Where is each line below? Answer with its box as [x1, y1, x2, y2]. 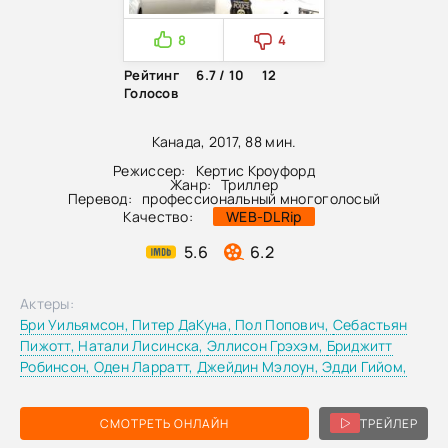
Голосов [124, 83, 178, 102]
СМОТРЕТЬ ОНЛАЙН [100, 414, 229, 432]
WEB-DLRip [226, 206, 302, 226]
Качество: [123, 206, 193, 226]
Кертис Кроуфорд [195, 160, 315, 180]
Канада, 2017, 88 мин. [151, 131, 297, 151]
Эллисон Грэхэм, [207, 335, 327, 355]
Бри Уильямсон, [20, 314, 133, 334]
